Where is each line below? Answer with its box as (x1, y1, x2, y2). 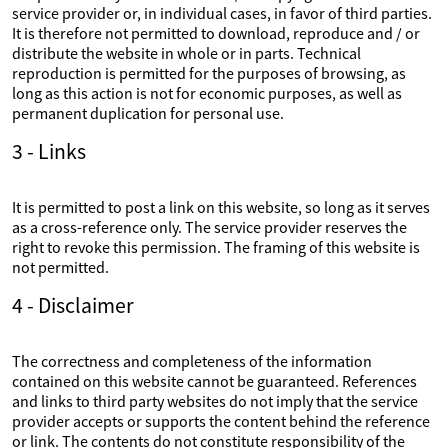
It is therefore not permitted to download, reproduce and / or (12, 23, 420, 43)
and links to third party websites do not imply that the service (12, 391, 418, 411)
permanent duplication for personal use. (12, 103, 284, 123)
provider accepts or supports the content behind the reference (12, 411, 430, 431)
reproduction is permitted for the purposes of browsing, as (12, 63, 406, 83)
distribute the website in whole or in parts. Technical (12, 43, 361, 63)
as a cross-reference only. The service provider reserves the (12, 217, 407, 237)
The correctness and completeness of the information (12, 351, 372, 371)
